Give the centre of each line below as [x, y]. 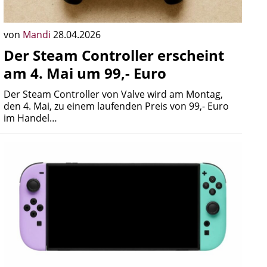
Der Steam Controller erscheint [114, 55]
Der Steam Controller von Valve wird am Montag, [113, 94]
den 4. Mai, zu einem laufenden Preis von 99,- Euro [116, 106]
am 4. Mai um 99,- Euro [85, 73]
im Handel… [30, 118]
